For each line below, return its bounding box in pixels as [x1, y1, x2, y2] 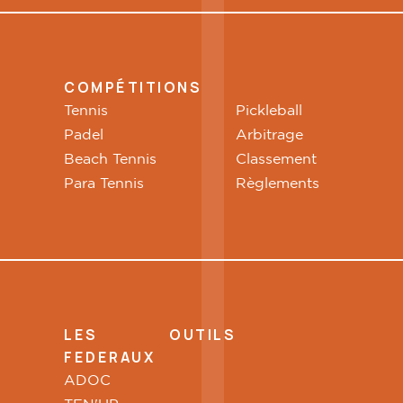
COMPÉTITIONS [64, 78, 202, 98]
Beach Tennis [64, 153, 157, 167]
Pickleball [236, 104, 303, 119]
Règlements [236, 177, 320, 192]
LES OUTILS [64, 326, 237, 345]
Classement [236, 153, 318, 167]
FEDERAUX [64, 348, 156, 368]
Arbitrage [236, 129, 304, 143]
